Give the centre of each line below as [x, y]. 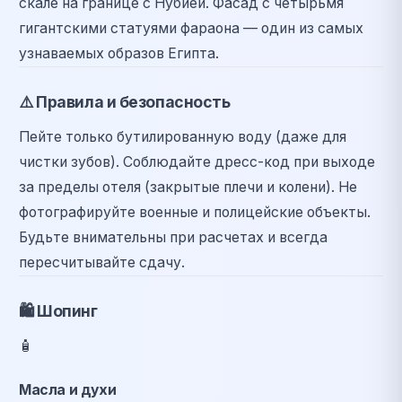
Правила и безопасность [131, 102]
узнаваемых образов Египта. [119, 54]
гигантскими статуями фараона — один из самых [191, 29]
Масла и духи [68, 390]
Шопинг [66, 311]
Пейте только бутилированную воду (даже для [183, 137]
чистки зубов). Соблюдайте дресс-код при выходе [197, 162]
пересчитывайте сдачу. [102, 263]
